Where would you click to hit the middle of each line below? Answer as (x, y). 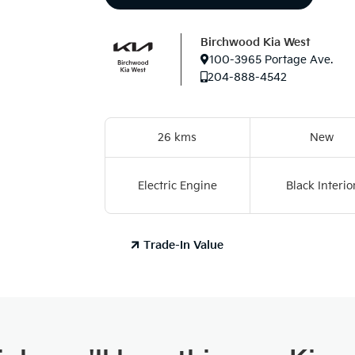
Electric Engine (177, 185)
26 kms (177, 137)
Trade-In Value (184, 245)
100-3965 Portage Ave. (271, 59)
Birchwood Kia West (256, 42)
